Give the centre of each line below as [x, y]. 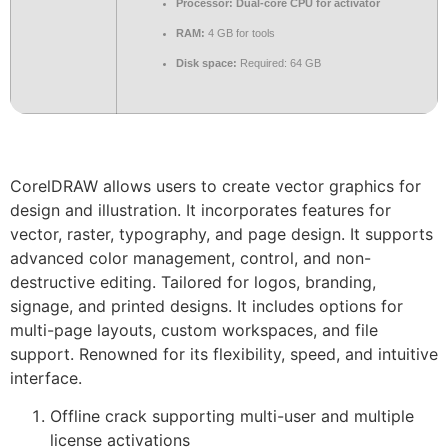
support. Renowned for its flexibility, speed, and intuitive [224, 354]
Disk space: [206, 63]
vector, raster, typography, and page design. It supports [221, 234]
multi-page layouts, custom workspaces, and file [194, 330]
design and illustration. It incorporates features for [200, 210]
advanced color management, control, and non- [190, 258]
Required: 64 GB [279, 63]
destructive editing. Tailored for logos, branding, [193, 282]
